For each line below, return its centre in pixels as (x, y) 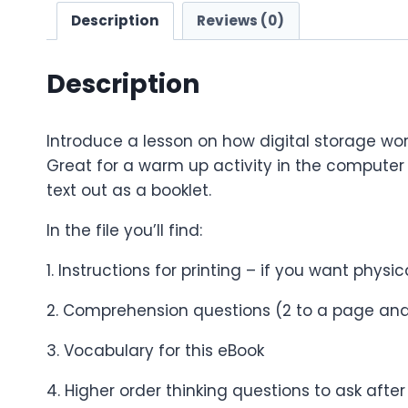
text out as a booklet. (129, 191)
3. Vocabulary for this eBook (155, 351)
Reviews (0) (241, 21)
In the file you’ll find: (124, 231)
